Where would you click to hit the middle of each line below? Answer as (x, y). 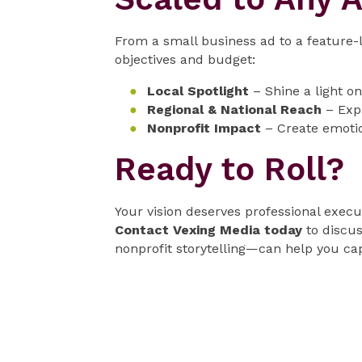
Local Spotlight (198, 90)
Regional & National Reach (234, 109)
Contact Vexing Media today (208, 229)
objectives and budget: (185, 59)
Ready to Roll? (229, 169)
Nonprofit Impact (204, 128)
